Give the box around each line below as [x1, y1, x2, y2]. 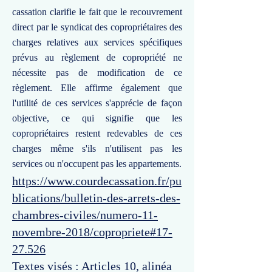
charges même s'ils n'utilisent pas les [12, 143, 182, 154]
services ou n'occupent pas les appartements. [12, 158, 182, 169]
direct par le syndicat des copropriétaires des [12, 22, 182, 32]
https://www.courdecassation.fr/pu [12, 174, 182, 188]
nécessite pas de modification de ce [12, 67, 182, 78]
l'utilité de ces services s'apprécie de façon [12, 98, 182, 108]
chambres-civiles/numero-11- [12, 208, 158, 222]
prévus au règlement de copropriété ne [12, 52, 182, 63]
